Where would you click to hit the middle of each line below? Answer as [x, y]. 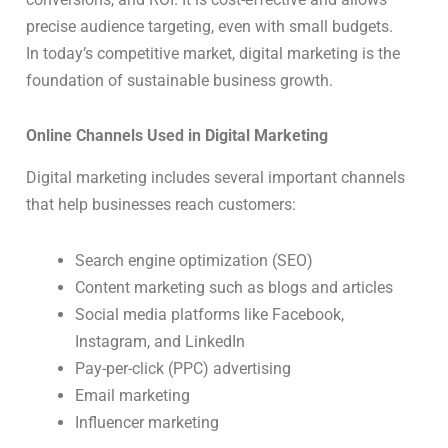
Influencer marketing [147, 423]
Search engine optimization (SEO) [194, 261]
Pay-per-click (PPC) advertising [183, 369]
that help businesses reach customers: [161, 205]
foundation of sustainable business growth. [179, 80]
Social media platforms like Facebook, [210, 315]
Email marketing [133, 396]
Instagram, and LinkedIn [160, 342]
